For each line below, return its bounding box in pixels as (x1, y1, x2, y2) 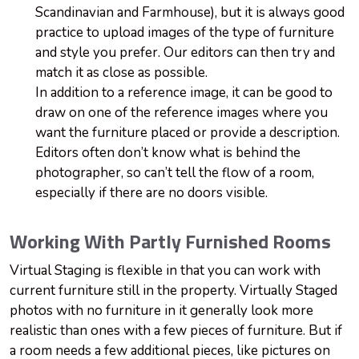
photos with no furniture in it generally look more (10, 301, 313, 321)
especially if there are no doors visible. (35, 184, 268, 203)
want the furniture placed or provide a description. (35, 123, 340, 143)
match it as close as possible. (35, 63, 208, 83)
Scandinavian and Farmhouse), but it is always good (35, 3, 345, 22)
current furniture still (10, 281, 143, 301)
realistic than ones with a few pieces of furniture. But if (10, 321, 342, 341)
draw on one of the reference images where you (35, 103, 328, 123)
